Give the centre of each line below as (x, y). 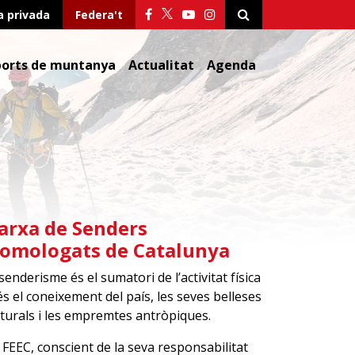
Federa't (99, 15)
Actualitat (161, 65)
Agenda (231, 65)
